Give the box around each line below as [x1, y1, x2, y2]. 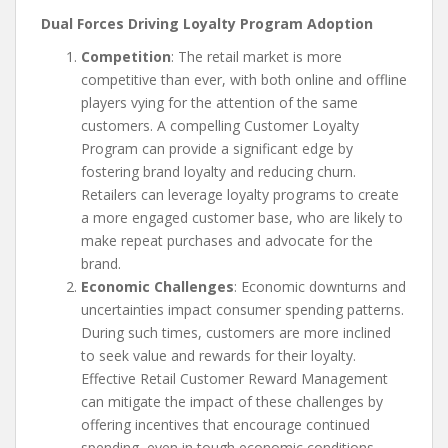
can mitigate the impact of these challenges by [81, 392, 383, 412]
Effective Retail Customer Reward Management [81, 369, 388, 389]
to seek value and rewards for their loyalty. [81, 346, 356, 366]
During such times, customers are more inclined [81, 323, 391, 343]
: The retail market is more [171, 47, 342, 67]
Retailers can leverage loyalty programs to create [81, 185, 399, 205]
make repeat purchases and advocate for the [81, 231, 373, 251]
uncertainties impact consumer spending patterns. [81, 300, 404, 320]
